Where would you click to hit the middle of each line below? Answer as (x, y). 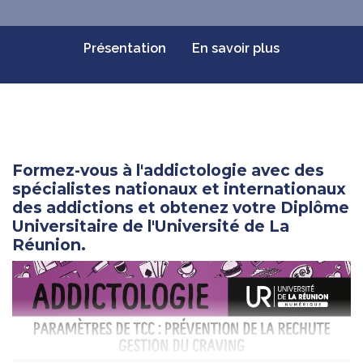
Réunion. (49, 245)
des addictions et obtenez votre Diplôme (181, 208)
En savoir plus (236, 49)
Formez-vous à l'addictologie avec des (168, 171)
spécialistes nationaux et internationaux (179, 189)
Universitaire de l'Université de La (151, 226)
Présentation (125, 49)
